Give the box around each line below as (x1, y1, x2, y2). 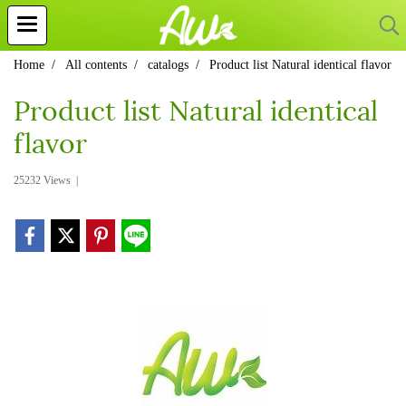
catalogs (148, 58, 188, 72)
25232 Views (14, 174, 71, 187)
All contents (65, 58, 127, 72)
